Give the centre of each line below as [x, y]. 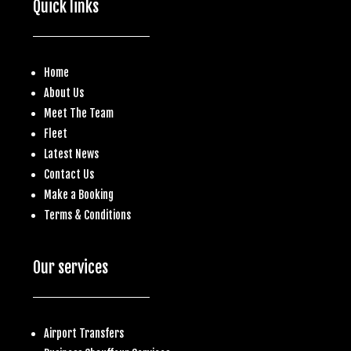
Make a [61, 194]
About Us [64, 92]
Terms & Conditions [87, 215]
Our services [71, 267]
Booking [96, 194]
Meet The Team [79, 113]
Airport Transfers [84, 333]
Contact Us [69, 174]
